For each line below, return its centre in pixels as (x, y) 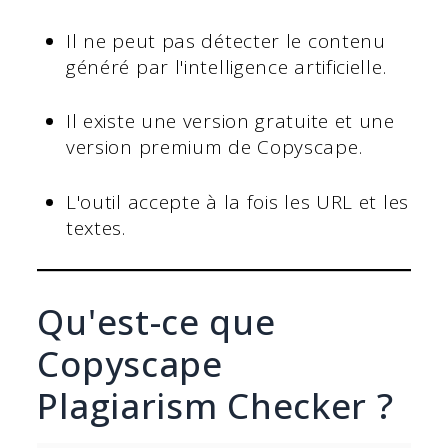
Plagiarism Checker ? (215, 405)
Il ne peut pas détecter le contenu (225, 40)
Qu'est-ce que (156, 321)
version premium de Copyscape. (216, 147)
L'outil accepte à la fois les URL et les (237, 201)
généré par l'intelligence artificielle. (226, 66)
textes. (95, 227)
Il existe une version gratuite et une (230, 121)
